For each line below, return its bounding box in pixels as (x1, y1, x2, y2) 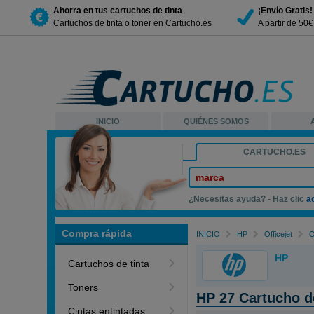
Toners (68, 282, 99, 293)
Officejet (264, 230, 293, 238)
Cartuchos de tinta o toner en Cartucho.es (53, 18, 212, 28)
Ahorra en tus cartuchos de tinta (53, 5, 182, 15)
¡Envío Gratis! (258, 5, 313, 15)
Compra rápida (62, 228, 132, 239)
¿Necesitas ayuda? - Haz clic (189, 194, 307, 204)
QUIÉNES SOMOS (183, 117, 249, 125)
